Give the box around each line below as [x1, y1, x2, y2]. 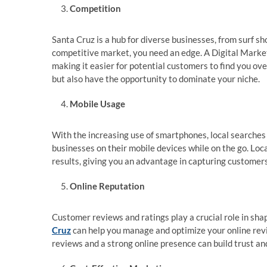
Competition [70, 3, 121, 14]
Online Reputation [70, 181, 145, 192]
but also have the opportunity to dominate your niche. [52, 73, 260, 85]
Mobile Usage [70, 98, 125, 110]
